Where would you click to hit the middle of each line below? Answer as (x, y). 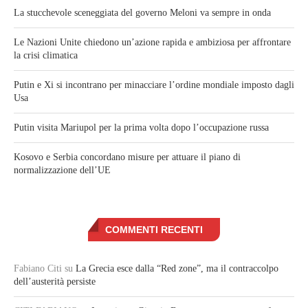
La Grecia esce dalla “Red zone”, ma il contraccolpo (177, 269)
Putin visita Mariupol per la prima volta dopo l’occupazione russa (141, 128)
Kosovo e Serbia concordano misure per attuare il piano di (127, 157)
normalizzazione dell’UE (62, 170)
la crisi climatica (46, 56)
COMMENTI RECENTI (154, 230)
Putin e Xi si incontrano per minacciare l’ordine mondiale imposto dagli (154, 85)
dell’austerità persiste (55, 282)
